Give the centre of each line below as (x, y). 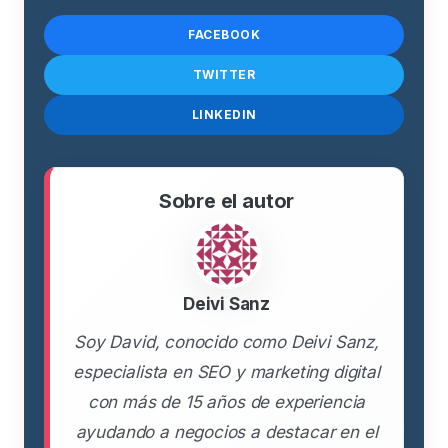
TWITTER (224, 75)
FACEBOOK (224, 35)
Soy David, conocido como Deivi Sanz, (226, 341)
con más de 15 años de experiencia (226, 401)
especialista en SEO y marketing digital (226, 371)
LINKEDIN (224, 115)
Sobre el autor (226, 200)
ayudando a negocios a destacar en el (226, 431)
